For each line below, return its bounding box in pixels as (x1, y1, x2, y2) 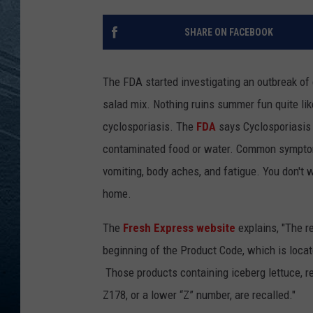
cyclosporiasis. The (103, 119, 196, 134)
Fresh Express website (123, 221, 238, 235)
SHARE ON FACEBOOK (184, 27, 273, 38)
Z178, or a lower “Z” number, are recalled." (103, 288, 296, 303)
